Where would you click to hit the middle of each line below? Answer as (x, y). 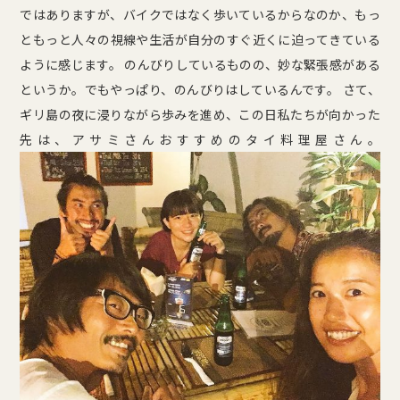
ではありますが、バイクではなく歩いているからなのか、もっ (200, 14)
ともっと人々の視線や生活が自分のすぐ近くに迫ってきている (200, 39)
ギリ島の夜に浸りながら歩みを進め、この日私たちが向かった (200, 114)
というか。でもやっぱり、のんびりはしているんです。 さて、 (200, 89)
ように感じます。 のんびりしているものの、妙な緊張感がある (200, 64)
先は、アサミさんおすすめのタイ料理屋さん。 (200, 139)
